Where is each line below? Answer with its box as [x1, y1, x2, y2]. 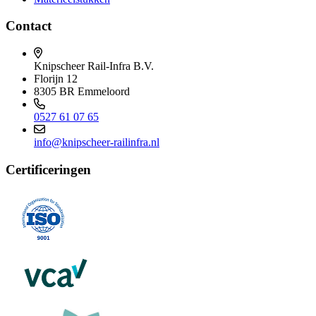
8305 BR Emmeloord [34, 85, 130, 97]
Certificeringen [6, 162, 91, 177]
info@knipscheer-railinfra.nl [34, 135, 159, 148]
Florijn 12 [34, 72, 78, 85]
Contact [6, 18, 51, 34]
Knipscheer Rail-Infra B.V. [34, 59, 154, 72]
